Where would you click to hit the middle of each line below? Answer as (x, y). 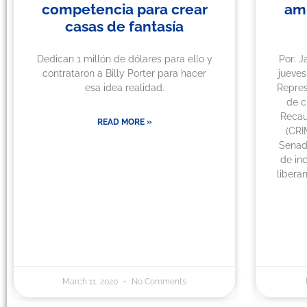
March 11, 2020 (91, 282)
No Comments (158, 282)
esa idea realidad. (124, 88)
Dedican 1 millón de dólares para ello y (124, 59)
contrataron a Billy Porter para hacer (125, 74)
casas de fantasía (125, 27)
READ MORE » (124, 122)
